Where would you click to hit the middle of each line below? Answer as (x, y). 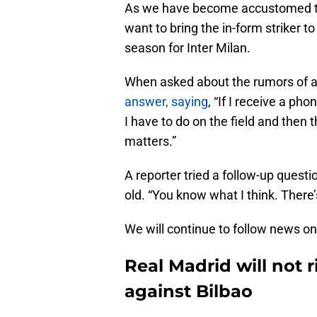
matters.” (150, 141)
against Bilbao (189, 291)
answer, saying (166, 101)
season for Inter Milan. (188, 47)
